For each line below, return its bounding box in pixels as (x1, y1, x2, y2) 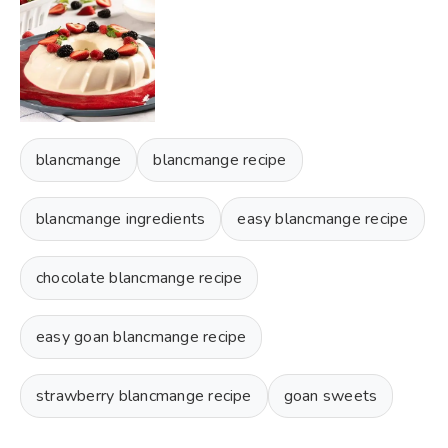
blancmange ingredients (36, 207, 206, 230)
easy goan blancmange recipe (36, 325, 247, 348)
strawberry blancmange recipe (36, 384, 252, 407)
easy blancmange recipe (237, 207, 409, 230)
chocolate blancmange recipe (36, 266, 243, 289)
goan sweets (283, 384, 378, 407)
